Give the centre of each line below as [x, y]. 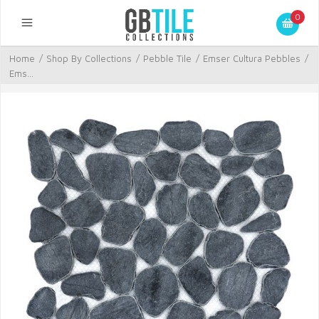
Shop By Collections [89, 58]
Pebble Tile [167, 58]
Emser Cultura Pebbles [252, 58]
